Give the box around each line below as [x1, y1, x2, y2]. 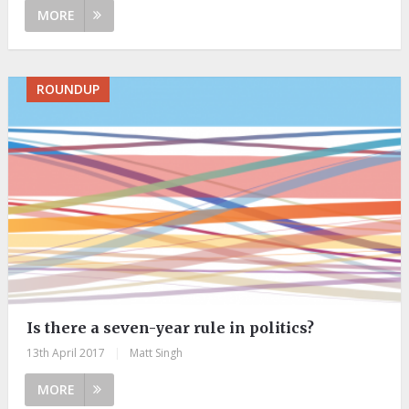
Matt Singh [129, 345, 183, 362]
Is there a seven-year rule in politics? [26, 319, 314, 338]
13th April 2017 [26, 345, 105, 362]
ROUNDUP [36, 80, 100, 99]
